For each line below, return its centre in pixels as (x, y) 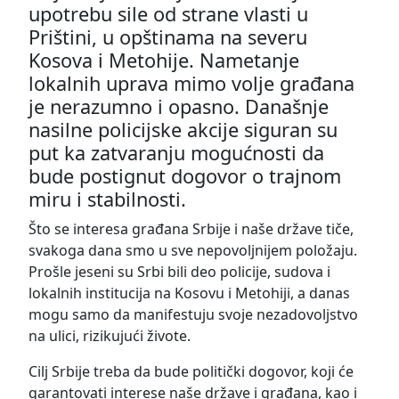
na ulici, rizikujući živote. (110, 335)
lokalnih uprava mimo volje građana (191, 83)
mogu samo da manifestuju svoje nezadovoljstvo (193, 314)
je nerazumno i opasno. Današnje (179, 106)
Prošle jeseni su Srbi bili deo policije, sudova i (179, 271)
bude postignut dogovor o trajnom (185, 175)
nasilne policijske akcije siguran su (183, 129)
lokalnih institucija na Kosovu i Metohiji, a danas (189, 293)
